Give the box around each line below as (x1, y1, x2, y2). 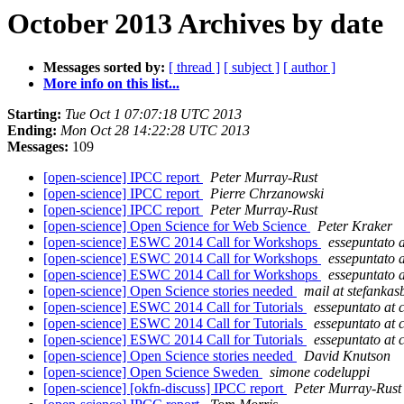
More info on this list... (43, 76, 179, 92)
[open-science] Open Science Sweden (43, 364, 262, 381)
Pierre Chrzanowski (210, 186, 324, 202)
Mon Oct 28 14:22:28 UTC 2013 (60, 123, 250, 139)
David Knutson (304, 348, 390, 364)
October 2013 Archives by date (7, 7, 383, 40)
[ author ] (283, 60, 335, 76)
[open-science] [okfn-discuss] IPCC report (43, 381, 287, 397)
